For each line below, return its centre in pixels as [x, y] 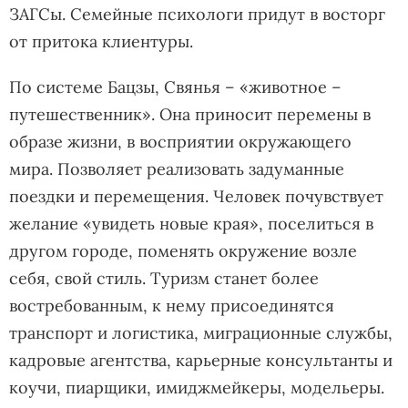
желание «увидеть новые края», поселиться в [191, 223]
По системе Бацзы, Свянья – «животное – [175, 87]
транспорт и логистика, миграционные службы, [201, 332]
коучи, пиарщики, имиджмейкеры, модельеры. [197, 387]
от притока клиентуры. [101, 41]
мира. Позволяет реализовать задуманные [177, 168]
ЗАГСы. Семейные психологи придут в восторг [197, 14]
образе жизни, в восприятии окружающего [180, 141]
